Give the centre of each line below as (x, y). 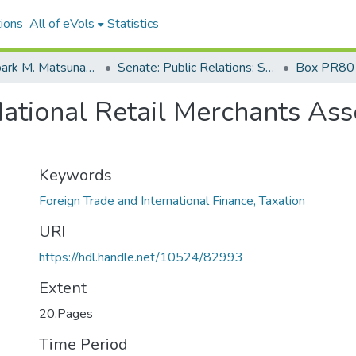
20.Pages (66, 314)
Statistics (133, 24)
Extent (63, 288)
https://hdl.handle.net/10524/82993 (141, 257)
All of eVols (62, 24)
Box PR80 (325, 68)
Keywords (75, 175)
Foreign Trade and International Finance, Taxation (172, 201)
